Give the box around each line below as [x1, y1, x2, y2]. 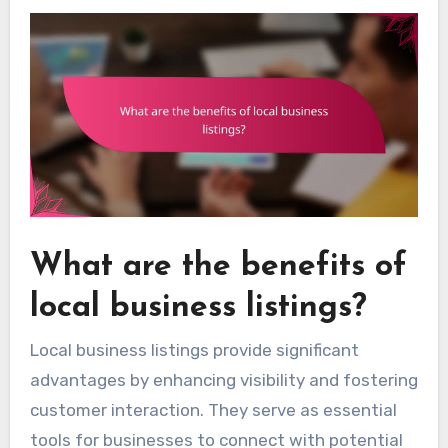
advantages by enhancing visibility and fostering [29, 370, 418, 391]
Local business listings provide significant [29, 340, 359, 361]
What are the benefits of [29, 251, 407, 283]
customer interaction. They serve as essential [29, 400, 397, 421]
